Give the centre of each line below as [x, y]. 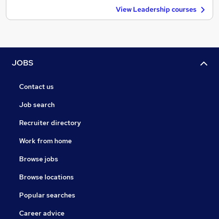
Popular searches [47, 195]
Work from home [45, 141]
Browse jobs [39, 159]
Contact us [36, 87]
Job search [37, 105]
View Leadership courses [156, 9]
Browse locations [46, 177]
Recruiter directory [50, 123]
